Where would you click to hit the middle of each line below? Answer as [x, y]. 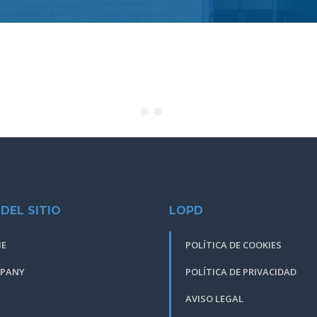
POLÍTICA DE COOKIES [234, 245]
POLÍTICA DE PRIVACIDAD [241, 272]
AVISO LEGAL [214, 299]
